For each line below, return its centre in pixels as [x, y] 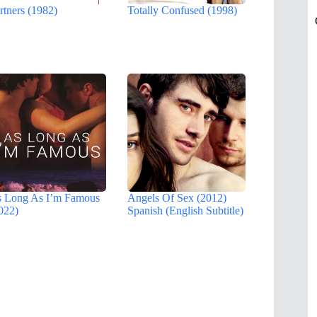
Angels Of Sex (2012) [177, 197]
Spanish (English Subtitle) [186, 210]
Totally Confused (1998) [183, 10]
